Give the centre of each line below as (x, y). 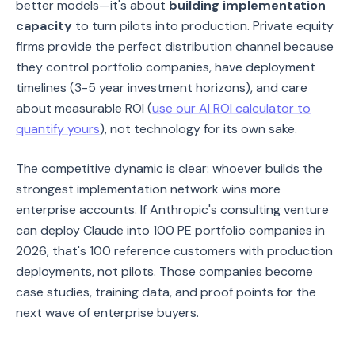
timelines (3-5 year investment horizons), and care (162, 88)
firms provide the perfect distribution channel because (175, 46)
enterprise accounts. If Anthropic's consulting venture (172, 210)
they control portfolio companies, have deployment (166, 67)
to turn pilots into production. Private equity (203, 26)
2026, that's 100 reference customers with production (174, 251)
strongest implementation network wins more (148, 189)
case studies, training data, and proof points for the (166, 292)
